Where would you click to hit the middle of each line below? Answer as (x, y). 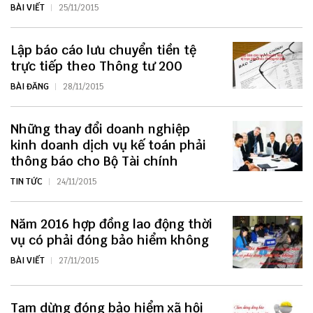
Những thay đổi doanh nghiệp (100, 129)
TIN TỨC (27, 182)
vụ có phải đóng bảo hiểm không (110, 240)
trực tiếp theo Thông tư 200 (96, 66)
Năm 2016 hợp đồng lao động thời (111, 224)
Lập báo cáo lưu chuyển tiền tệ (103, 50)
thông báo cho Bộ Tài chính (94, 161)
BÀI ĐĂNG (30, 87)
